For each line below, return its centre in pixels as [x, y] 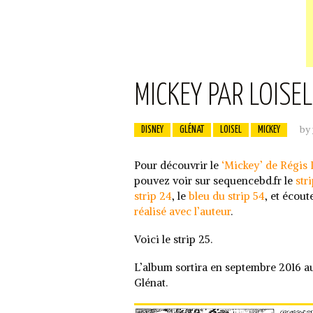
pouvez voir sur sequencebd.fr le [215, 181]
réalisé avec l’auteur [182, 211]
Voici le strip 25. [173, 239]
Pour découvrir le [178, 165]
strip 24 [153, 196]
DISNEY [152, 130]
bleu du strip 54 [227, 196]
